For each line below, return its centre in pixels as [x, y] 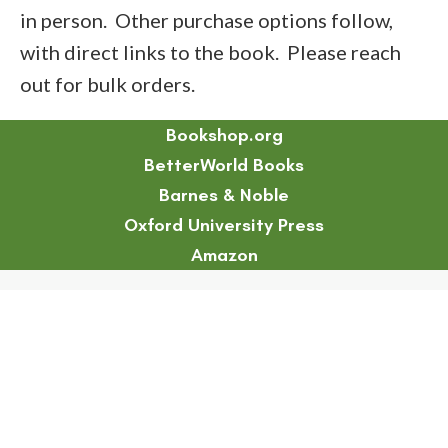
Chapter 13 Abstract [335, 420]
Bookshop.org [224, 135]
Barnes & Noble [224, 195]
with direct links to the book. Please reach [210, 52]
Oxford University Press [224, 225]
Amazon [224, 255]
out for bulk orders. [107, 84]
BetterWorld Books [224, 165]
